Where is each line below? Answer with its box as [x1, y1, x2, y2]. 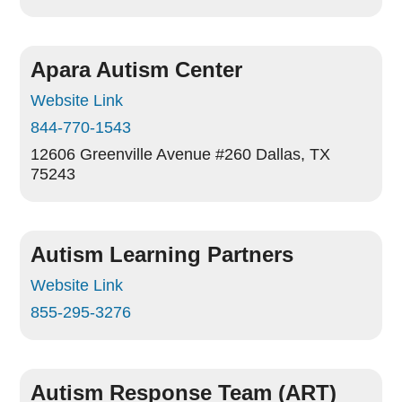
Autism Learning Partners [31, 242, 294, 267]
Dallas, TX [256, 145, 331, 163]
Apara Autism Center [31, 57, 243, 82]
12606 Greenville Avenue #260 [31, 145, 252, 163]
